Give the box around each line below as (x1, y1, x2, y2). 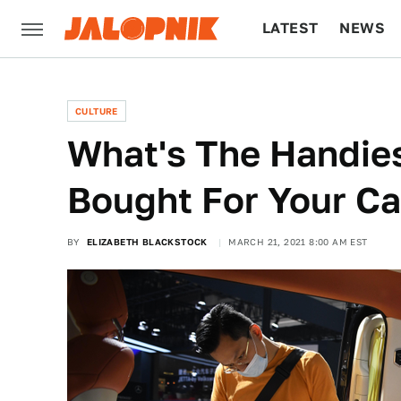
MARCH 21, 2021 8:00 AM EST (228, 236, 368, 247)
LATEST (262, 20, 319, 37)
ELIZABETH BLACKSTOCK (86, 236, 208, 247)
